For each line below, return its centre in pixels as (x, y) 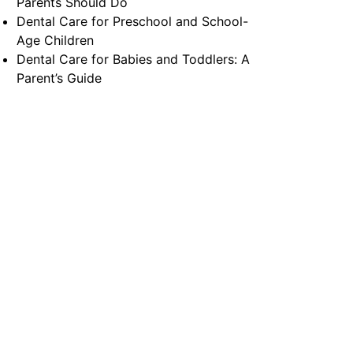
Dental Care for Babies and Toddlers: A (134, 59)
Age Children (56, 40)
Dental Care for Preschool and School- (133, 21)
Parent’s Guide (59, 78)
